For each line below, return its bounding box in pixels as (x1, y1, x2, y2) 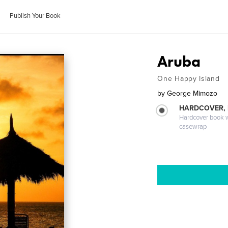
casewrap (179, 123, 207, 131)
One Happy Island (157, 74, 220, 83)
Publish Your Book (10, 12, 61, 20)
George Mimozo (167, 89, 218, 98)
